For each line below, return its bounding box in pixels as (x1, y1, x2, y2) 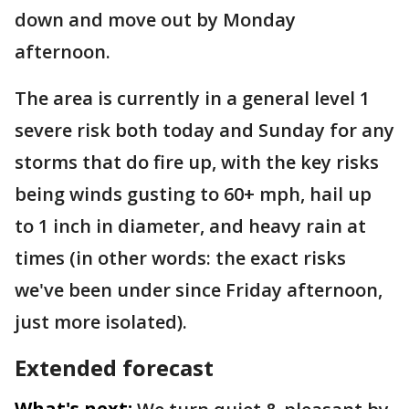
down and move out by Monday (15, 7, 296, 32)
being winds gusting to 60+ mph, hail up (15, 182, 372, 206)
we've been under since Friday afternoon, (15, 278, 383, 302)
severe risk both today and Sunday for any (15, 118, 394, 142)
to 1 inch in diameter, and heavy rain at (15, 214, 366, 238)
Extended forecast (15, 352, 214, 383)
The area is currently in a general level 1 (15, 86, 370, 110)
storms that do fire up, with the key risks (15, 150, 379, 174)
